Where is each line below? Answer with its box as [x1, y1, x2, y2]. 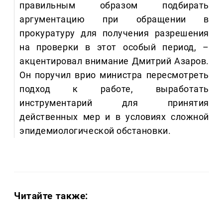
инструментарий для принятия [19, 98, 209, 109]
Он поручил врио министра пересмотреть [19, 70, 209, 81]
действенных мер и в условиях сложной [19, 111, 209, 122]
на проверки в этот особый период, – [19, 42, 209, 53]
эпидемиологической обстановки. [19, 125, 171, 136]
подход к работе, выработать [19, 84, 209, 95]
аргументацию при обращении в [19, 14, 209, 25]
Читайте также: [14, 190, 89, 202]
